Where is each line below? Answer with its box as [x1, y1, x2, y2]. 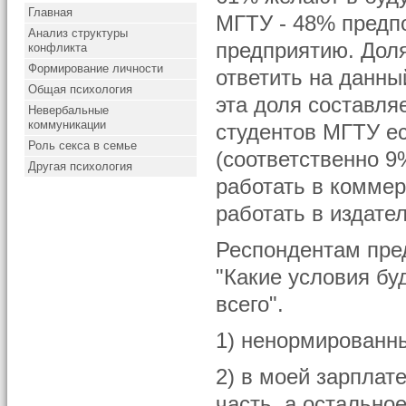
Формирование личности [28, 62, 164, 75]
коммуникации [28, 118, 107, 131]
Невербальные [28, 103, 110, 117]
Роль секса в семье [28, 139, 138, 152]
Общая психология [28, 82, 133, 96]
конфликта [28, 41, 88, 54]
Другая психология [28, 159, 133, 173]
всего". [216, 293, 285, 316]
